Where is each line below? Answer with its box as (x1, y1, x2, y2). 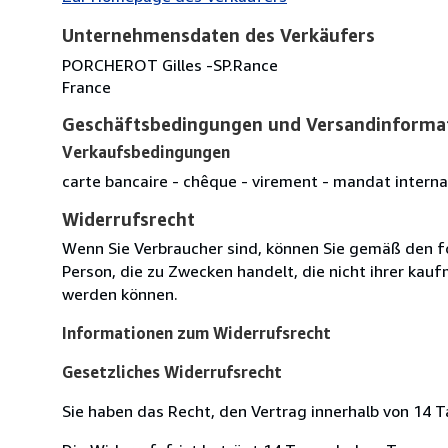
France (62, 76, 111, 97)
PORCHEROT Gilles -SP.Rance (62, 54, 278, 75)
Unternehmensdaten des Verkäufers (62, 23, 375, 46)
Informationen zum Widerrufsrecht (62, 322, 331, 343)
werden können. (62, 283, 178, 304)
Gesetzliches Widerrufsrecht (62, 361, 282, 382)
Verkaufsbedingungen (62, 141, 230, 162)
